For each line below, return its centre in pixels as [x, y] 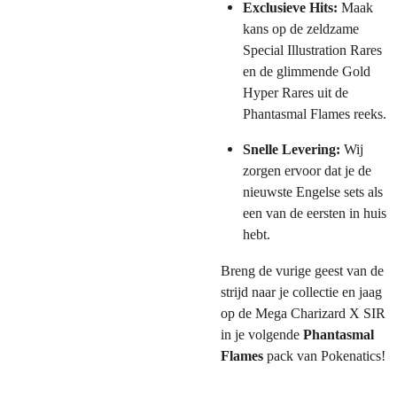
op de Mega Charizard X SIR [303, 313]
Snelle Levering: [291, 150]
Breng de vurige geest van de [302, 270]
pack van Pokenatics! [324, 355]
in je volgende [262, 334]
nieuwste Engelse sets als [312, 192]
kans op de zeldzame [300, 29]
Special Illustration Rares [312, 51]
